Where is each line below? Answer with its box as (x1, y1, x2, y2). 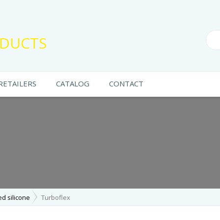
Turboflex (41, 193, 70, 202)
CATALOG (56, 79, 89, 88)
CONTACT (109, 79, 143, 88)
